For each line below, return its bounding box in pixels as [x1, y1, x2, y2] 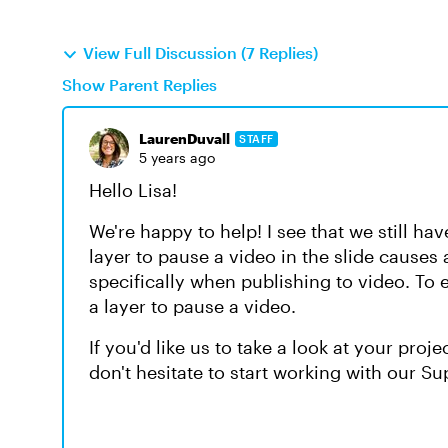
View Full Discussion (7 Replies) [83, 43, 318, 62]
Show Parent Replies [62, 75, 217, 94]
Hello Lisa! [89, 179, 177, 201]
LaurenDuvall [139, 130, 230, 147]
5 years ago [139, 149, 215, 166]
